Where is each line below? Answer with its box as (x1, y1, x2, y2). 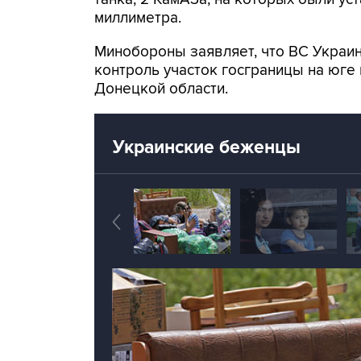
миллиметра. (94, 9, 181, 27)
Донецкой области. (94, 80, 228, 98)
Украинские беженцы (113, 136, 301, 159)
